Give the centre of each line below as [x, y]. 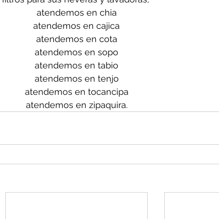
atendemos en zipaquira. [77, 105]
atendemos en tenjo [77, 79]
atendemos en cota [77, 39]
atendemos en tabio [77, 66]
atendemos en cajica [77, 26]
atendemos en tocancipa [77, 92]
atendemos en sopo [77, 52]
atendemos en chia [77, 13]
